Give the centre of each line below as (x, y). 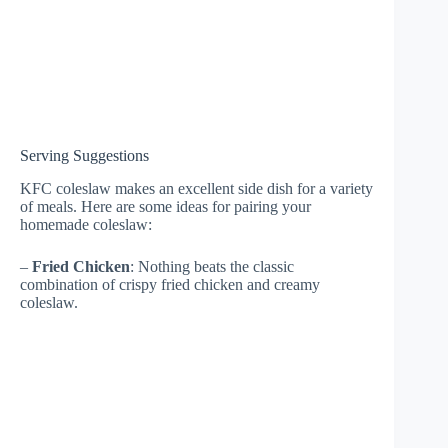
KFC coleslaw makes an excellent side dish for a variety (196, 188)
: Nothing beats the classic (212, 266)
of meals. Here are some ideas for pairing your (165, 206)
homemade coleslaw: (86, 224)
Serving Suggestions (84, 156)
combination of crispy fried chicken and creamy (170, 284)
